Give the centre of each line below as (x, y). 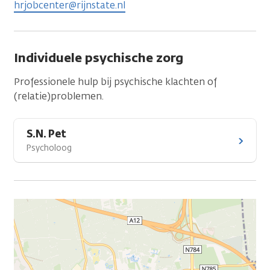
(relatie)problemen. (59, 96)
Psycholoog (49, 148)
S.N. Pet (46, 134)
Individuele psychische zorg (99, 58)
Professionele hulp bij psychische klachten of (115, 82)
